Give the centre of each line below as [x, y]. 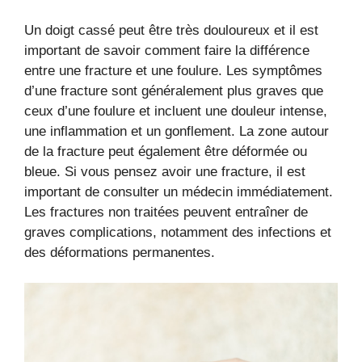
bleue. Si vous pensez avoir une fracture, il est [165, 171]
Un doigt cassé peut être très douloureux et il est [171, 30]
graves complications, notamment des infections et [178, 232]
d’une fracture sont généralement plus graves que [174, 90]
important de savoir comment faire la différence [167, 50]
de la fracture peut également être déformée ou [166, 151]
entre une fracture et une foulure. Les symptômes [173, 70]
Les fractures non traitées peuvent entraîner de [166, 212]
